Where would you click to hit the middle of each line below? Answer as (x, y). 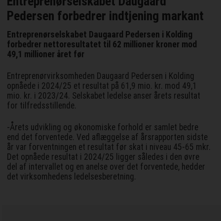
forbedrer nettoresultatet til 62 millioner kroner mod (102, 45)
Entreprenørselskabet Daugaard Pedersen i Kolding (100, 35)
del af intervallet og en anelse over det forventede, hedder (106, 167)
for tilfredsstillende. (43, 106)
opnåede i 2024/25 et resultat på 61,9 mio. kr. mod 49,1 (102, 86)
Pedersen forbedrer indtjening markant (106, 16)
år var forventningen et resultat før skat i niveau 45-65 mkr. (109, 147)
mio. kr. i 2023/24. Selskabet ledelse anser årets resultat (104, 96)
